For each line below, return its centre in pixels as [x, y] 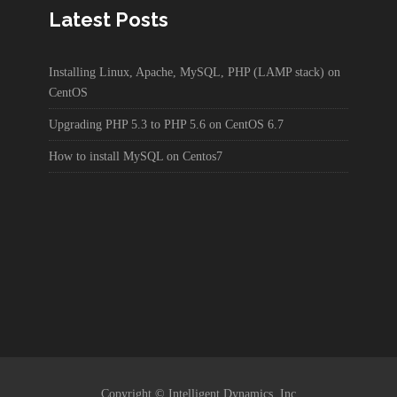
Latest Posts [109, 20]
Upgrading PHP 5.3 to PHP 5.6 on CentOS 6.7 [166, 125]
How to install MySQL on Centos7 [136, 157]
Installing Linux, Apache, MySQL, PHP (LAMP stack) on [195, 73]
